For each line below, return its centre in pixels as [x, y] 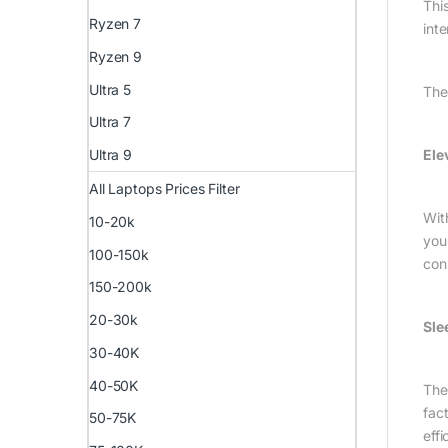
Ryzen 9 [116, 56]
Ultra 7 [110, 122]
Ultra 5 [110, 89]
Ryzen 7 [115, 24]
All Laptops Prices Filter [164, 189]
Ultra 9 [111, 155]
